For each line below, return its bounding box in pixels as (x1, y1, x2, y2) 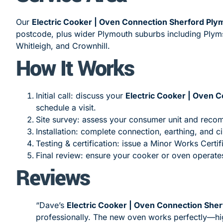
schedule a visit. (36, 102, 96, 112)
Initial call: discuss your (36, 90, 125, 101)
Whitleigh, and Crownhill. (16, 40, 110, 51)
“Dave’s (36, 200, 67, 210)
